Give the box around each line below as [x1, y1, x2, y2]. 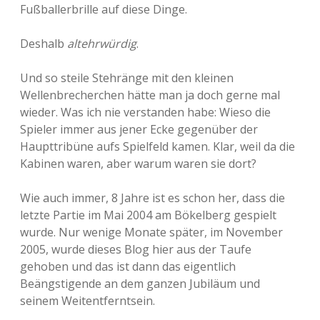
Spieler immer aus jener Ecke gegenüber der [20, 121, 258, 137]
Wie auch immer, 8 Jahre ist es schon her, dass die [20, 190, 285, 206]
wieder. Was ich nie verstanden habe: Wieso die [20, 104, 271, 120]
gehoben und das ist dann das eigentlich [20, 259, 236, 274]
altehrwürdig [67, 36, 136, 51]
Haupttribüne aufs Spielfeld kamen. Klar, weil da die [20, 139, 295, 154]
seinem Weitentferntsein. [20, 293, 155, 309]
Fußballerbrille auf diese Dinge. [20, 1, 187, 17]
